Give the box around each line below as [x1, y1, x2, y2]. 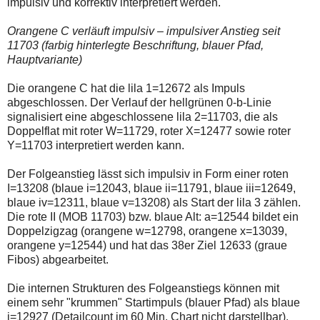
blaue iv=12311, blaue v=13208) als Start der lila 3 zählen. [7, 196, 301, 209]
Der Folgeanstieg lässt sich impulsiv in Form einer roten [7, 168, 289, 181]
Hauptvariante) [7, 54, 82, 66]
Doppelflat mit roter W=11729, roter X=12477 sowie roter [7, 125, 291, 138]
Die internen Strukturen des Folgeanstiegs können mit [7, 282, 279, 295]
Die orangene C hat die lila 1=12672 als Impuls [7, 82, 245, 95]
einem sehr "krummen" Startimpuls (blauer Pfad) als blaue [7, 296, 300, 309]
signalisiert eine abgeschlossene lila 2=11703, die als [7, 111, 278, 124]
